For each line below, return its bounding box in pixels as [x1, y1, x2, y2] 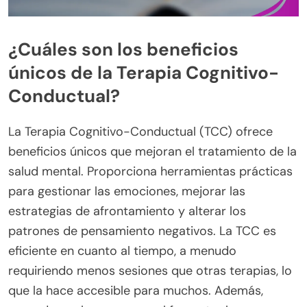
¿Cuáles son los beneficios [8, 37, 238, 61]
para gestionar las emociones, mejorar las [8, 183, 245, 200]
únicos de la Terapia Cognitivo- [8, 60, 279, 84]
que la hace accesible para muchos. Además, [8, 282, 263, 299]
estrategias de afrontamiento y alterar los [8, 203, 246, 220]
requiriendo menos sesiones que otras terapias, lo [8, 262, 292, 280]
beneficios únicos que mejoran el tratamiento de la [8, 143, 297, 160]
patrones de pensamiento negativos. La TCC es [8, 223, 276, 240]
